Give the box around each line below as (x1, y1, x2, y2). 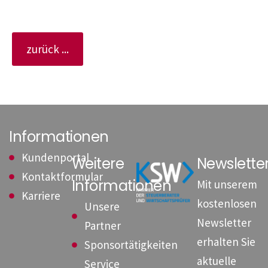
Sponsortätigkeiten (84, 237, 178, 252)
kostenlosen (196, 196, 257, 211)
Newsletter (196, 215, 251, 230)
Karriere (22, 188, 61, 203)
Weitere (71, 154, 124, 174)
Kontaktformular (22, 169, 103, 184)
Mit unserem (196, 177, 257, 192)
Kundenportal (22, 150, 90, 165)
